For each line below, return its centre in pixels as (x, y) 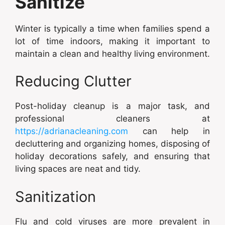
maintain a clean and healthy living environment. (113, 53)
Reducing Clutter (73, 81)
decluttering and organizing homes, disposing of (113, 144)
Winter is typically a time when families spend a (113, 28)
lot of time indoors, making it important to (113, 41)
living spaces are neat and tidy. (78, 169)
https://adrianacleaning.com (72, 131)
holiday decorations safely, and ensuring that (113, 156)
